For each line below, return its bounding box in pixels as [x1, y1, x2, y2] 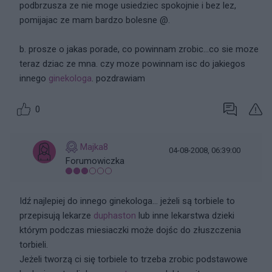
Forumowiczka [66, 155, 124, 166]
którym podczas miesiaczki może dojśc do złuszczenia [19, 225, 241, 236]
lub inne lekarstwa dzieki [136, 210, 234, 221]
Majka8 [80, 141, 108, 152]
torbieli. [19, 239, 48, 250]
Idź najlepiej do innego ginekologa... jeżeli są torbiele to [19, 195, 235, 206]
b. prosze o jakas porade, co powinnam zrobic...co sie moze [19, 44, 259, 55]
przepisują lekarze [19, 210, 93, 221]
